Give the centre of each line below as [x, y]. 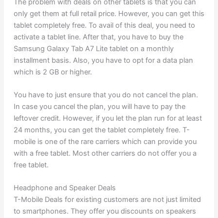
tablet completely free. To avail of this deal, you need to [104, 25]
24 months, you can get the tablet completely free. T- [101, 130]
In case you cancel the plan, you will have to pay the [99, 106]
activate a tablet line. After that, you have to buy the [98, 37]
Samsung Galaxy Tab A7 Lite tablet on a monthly [93, 48]
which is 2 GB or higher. [53, 72]
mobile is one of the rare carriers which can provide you [105, 141]
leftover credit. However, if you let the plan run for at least [108, 118]
